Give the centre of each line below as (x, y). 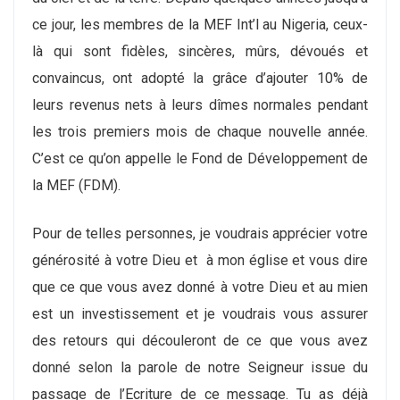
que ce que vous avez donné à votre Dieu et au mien (200, 287)
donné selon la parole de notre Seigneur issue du (200, 367)
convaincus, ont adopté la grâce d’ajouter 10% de (200, 78)
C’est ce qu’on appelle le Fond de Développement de (200, 158)
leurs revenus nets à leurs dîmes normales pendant (200, 105)
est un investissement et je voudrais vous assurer (200, 314)
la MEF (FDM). (76, 185)
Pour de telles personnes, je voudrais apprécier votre (200, 233)
